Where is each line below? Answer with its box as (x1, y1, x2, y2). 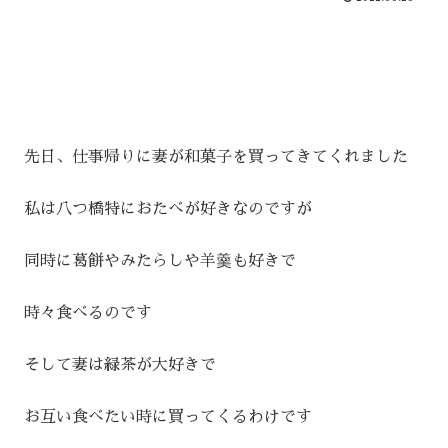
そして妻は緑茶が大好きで (24, 357, 216, 374)
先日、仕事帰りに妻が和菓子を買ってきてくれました (24, 149, 408, 166)
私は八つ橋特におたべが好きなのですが (24, 201, 312, 218)
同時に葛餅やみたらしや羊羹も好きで (24, 253, 296, 270)
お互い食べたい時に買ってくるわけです (24, 409, 312, 426)
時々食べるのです (24, 305, 152, 322)
